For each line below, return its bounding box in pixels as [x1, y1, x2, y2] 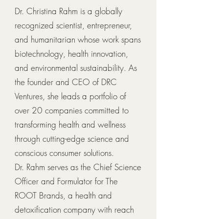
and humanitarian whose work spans [15, 34, 141, 45]
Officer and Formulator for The [15, 175, 118, 187]
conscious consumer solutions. [15, 147, 114, 158]
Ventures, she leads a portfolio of [15, 90, 126, 102]
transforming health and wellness [15, 119, 126, 130]
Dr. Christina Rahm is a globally [15, 5, 122, 17]
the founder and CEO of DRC [15, 76, 117, 88]
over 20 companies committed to [15, 105, 129, 116]
